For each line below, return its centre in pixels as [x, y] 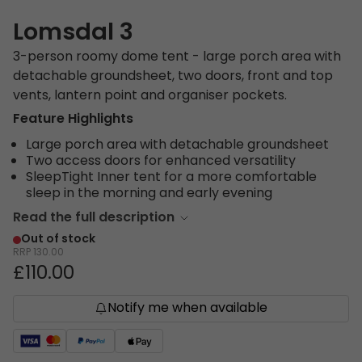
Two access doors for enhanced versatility [161, 162]
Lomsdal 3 [73, 34]
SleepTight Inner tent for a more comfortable [171, 178]
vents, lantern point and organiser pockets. [150, 97]
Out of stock [58, 240]
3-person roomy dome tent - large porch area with [177, 58]
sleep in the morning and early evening [149, 194]
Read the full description [94, 219]
